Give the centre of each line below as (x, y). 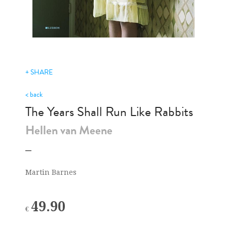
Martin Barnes (51, 172)
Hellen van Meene (69, 130)
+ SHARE (39, 72)
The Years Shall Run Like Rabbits (109, 111)
